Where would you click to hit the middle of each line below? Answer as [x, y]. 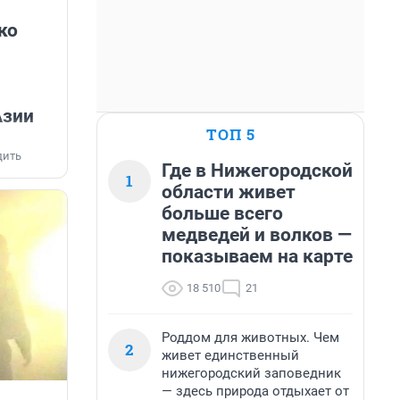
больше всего [222, 213]
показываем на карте [257, 256]
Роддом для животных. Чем [250, 337]
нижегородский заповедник [251, 373]
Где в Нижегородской [257, 171]
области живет [229, 192]
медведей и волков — [257, 235]
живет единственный [230, 355]
